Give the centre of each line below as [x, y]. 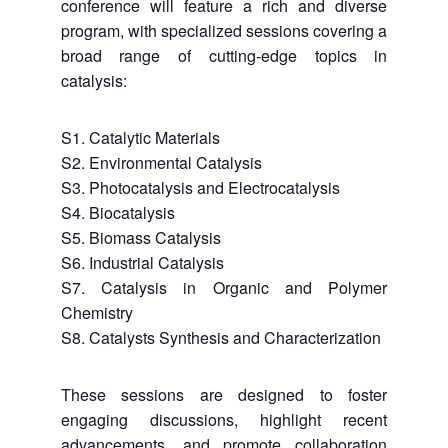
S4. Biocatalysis [117, 213]
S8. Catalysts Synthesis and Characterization [220, 338]
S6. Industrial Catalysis [142, 263]
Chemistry [96, 313]
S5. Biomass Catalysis [140, 238]
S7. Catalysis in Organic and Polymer [224, 288]
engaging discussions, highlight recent [224, 420]
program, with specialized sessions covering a [224, 31]
